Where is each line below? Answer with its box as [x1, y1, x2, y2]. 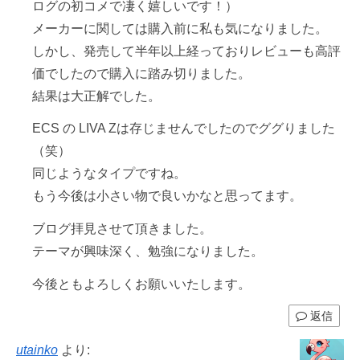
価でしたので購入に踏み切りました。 [32, 66, 251, 80]
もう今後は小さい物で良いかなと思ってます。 [32, 189, 302, 203]
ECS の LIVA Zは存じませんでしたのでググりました [32, 121, 335, 136]
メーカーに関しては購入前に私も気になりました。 [32, 21, 328, 35]
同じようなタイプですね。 [32, 166, 186, 181]
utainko [16, 342, 58, 357]
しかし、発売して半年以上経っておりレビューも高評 [32, 43, 341, 58]
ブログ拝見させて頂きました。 [32, 222, 212, 236]
